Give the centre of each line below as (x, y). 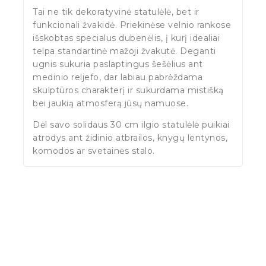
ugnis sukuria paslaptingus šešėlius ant (118, 64)
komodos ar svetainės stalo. (94, 151)
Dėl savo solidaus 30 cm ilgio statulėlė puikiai (131, 124)
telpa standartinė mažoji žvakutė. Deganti (124, 51)
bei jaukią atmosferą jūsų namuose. (110, 103)
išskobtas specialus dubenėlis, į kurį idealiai (126, 38)
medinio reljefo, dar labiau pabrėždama (118, 77)
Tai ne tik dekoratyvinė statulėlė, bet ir (116, 12)
